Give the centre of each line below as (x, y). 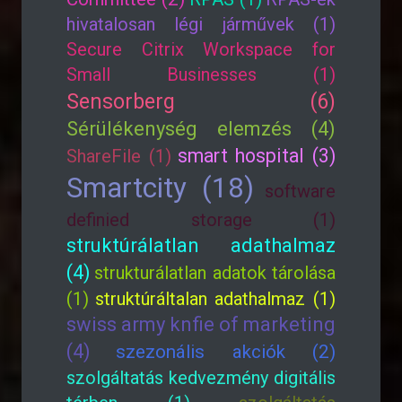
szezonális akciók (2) (226, 352)
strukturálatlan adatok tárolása (215, 273)
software (300, 191)
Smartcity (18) (160, 188)
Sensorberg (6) (201, 101)
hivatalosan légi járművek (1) (201, 24)
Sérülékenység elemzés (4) (201, 129)
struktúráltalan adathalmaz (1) (215, 299)
